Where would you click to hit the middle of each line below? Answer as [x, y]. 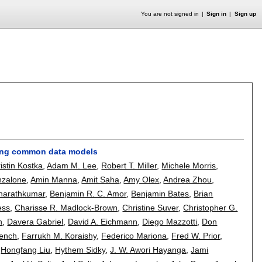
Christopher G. [211, 207]
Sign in [217, 14]
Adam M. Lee [72, 165]
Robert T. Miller [129, 165]
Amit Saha [101, 179]
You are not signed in [170, 14]
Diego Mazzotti [170, 221]
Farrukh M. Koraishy [59, 235]
